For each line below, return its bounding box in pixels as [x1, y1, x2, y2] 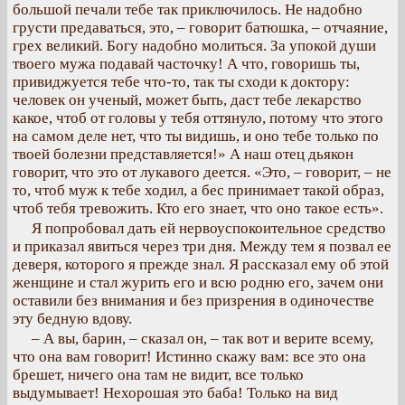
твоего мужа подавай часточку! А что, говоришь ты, [13, 55, 360, 72]
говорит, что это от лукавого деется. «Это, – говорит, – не [13, 164, 391, 181]
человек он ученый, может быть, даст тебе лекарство [13, 91, 362, 108]
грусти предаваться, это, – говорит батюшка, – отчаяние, [13, 19, 388, 36]
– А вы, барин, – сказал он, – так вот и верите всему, [32, 330, 373, 347]
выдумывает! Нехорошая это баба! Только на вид [13, 384, 338, 401]
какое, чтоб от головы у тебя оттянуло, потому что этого [13, 109, 383, 127]
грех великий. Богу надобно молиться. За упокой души [13, 37, 376, 54]
